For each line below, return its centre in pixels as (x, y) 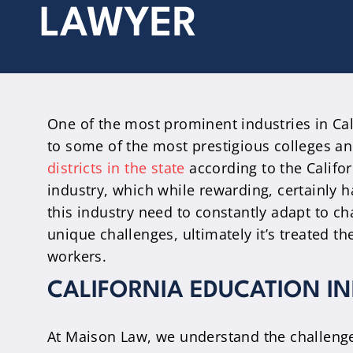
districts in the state (116, 168)
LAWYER (119, 25)
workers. (77, 256)
